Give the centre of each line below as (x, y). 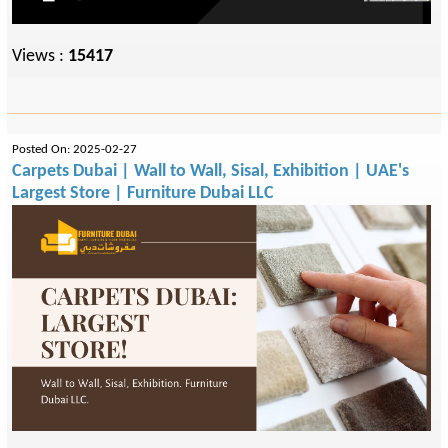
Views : (40, 57)
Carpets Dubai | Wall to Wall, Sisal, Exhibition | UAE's (210, 171)
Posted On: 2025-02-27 (74, 150)
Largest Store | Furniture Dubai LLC (143, 193)
